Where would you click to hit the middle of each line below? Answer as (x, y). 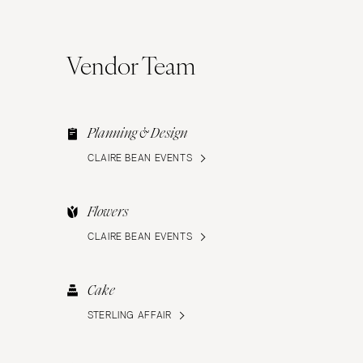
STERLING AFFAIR (130, 316)
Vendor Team (131, 65)
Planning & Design (137, 134)
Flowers (108, 212)
